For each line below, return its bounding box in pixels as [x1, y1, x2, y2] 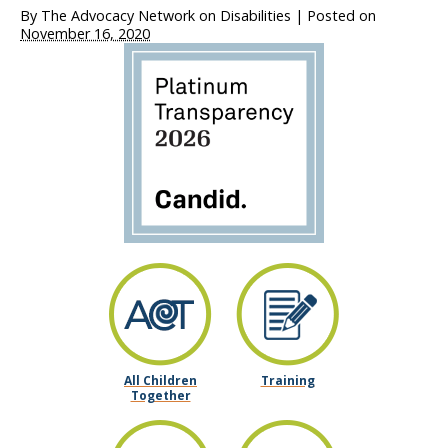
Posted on [307, 6, 376, 25]
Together [130, 387, 191, 404]
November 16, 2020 [20, 24, 150, 43]
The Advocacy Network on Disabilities [41, 6, 291, 25]
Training [260, 372, 315, 389]
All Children [124, 372, 197, 389]
